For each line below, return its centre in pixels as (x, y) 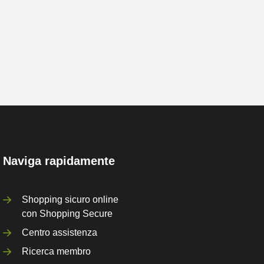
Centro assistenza (60, 232)
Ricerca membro (57, 251)
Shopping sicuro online (70, 199)
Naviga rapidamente (59, 161)
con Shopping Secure (67, 213)
